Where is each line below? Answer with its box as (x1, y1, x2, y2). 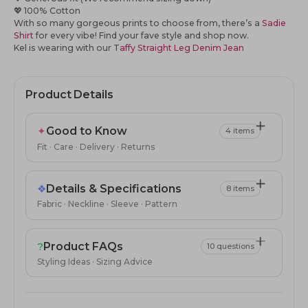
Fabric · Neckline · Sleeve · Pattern (37, 199, 177, 210)
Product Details (25, 88, 113, 102)
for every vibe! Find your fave (34, 30, 162, 41)
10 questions (206, 241, 254, 251)
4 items (225, 126, 254, 136)
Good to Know (46, 124, 127, 138)
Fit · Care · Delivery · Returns (37, 141, 155, 152)
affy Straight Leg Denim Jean (120, 43, 244, 54)
